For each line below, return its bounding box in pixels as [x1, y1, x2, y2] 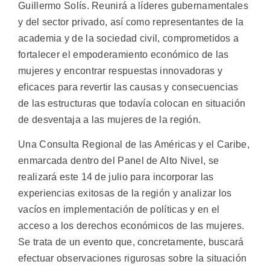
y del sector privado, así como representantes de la [18, 16, 244, 27]
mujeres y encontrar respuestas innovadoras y [18, 65, 223, 76]
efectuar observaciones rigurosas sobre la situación [18, 253, 247, 264]
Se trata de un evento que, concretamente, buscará [18, 237, 244, 248]
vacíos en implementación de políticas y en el [18, 204, 220, 215]
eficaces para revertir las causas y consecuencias [18, 81, 239, 92]
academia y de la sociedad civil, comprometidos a [18, 33, 239, 43]
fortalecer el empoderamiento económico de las [18, 49, 229, 60]
